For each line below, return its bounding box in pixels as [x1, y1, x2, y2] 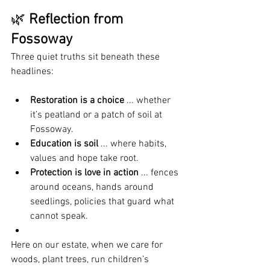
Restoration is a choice [30, 95, 124, 107]
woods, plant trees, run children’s [11, 254, 151, 266]
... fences [139, 167, 181, 180]
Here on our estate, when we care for [11, 239, 165, 252]
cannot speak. [30, 210, 88, 223]
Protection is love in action [30, 167, 139, 180]
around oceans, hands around [30, 181, 156, 194]
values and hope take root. [30, 152, 139, 165]
